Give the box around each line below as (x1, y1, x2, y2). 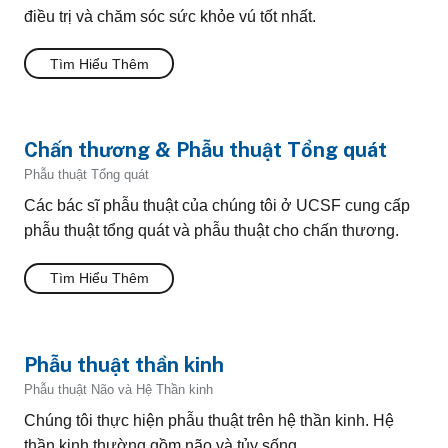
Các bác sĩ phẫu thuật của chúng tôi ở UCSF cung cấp (24, 197, 410, 215)
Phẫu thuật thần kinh (24, 353, 224, 378)
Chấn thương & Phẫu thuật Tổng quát (24, 138, 387, 163)
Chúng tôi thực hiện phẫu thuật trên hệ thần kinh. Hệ (24, 412, 394, 430)
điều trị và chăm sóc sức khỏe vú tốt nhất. (24, 7, 316, 25)
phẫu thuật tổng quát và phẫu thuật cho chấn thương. (24, 222, 399, 240)
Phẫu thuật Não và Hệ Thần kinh (24, 381, 213, 397)
